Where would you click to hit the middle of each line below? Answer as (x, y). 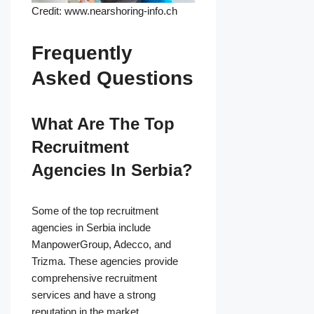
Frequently (82, 53)
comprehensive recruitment (94, 278)
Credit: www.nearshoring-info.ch (104, 11)
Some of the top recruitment (95, 211)
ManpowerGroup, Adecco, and (101, 245)
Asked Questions (112, 78)
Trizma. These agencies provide (105, 261)
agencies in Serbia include (91, 228)
